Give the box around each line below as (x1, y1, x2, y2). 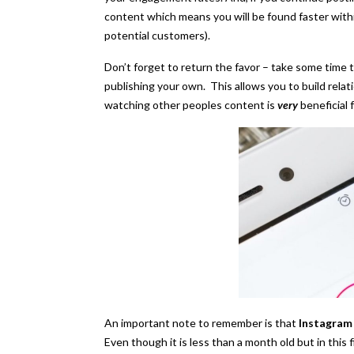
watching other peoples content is (104, 98, 277, 112)
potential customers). (104, 28, 210, 43)
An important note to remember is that (104, 316, 299, 330)
